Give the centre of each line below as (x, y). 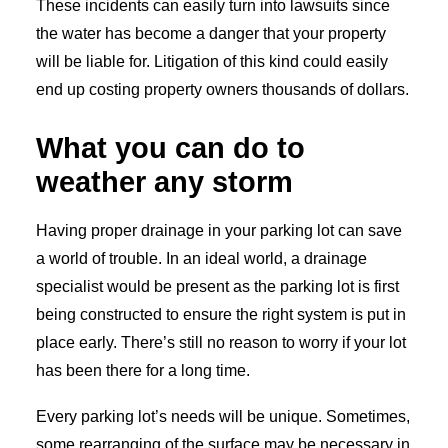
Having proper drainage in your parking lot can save (219, 230)
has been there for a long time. (143, 370)
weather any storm (164, 182)
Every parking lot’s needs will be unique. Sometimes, (223, 416)
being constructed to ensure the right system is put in (221, 314)
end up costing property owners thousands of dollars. (222, 89)
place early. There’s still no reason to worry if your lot (221, 342)
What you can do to (170, 148)
